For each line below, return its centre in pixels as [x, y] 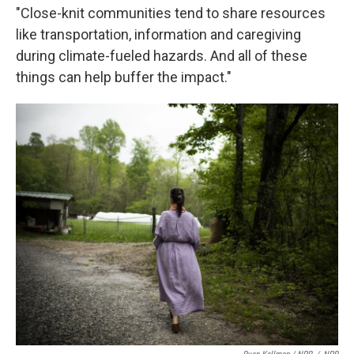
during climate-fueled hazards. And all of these [162, 56]
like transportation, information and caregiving [158, 34]
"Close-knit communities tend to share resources [171, 13]
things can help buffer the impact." [124, 77]
